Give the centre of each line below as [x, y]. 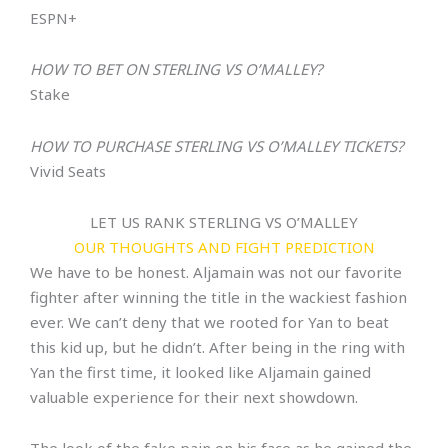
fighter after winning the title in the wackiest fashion [218, 296]
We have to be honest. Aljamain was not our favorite [216, 271]
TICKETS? [373, 145]
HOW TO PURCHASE [102, 145]
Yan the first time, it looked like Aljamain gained [200, 371]
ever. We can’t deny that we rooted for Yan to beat [209, 321]
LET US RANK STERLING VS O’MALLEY [224, 221]
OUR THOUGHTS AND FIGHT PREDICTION [224, 246]
